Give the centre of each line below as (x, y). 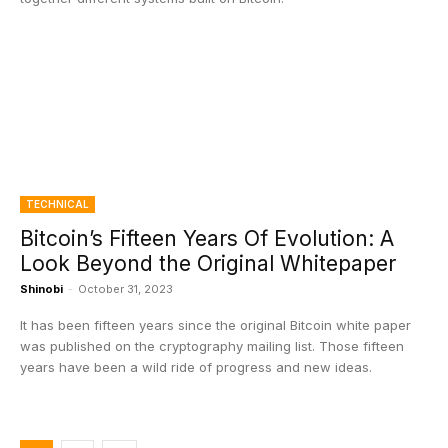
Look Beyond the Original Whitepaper (208, 263)
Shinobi (41, 289)
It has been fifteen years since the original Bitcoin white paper (215, 325)
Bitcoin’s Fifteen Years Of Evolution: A (207, 238)
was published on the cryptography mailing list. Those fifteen (212, 346)
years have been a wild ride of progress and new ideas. (196, 367)
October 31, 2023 (125, 289)
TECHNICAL (57, 204)
